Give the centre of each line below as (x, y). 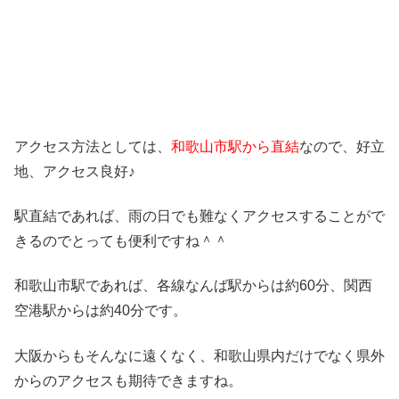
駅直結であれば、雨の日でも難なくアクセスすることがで (199, 216)
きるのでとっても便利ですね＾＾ (121, 240)
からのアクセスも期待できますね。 (128, 380)
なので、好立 (342, 146)
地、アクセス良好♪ (75, 171)
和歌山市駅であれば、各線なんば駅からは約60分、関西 (193, 286)
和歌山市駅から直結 (235, 146)
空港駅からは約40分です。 (101, 311)
